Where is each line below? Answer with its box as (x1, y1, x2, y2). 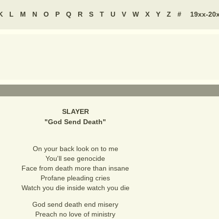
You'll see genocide (45, 154, 105, 162)
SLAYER (62, 108, 89, 115)
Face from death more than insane (22, 164, 129, 172)
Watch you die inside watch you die (21, 184, 130, 192)
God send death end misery (32, 200, 118, 208)
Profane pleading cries (41, 174, 110, 182)
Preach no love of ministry (35, 210, 115, 218)
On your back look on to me (32, 145, 118, 153)
